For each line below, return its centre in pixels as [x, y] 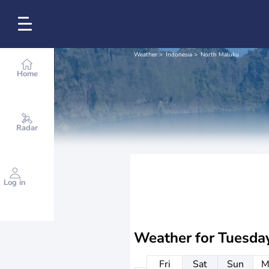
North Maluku [220, 55]
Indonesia [179, 55]
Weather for [176, 238]
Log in [15, 183]
